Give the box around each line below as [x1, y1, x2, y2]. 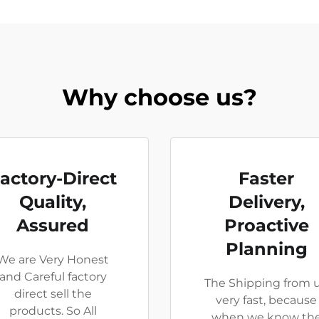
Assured [16, 215, 89, 236]
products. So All [9, 304, 97, 318]
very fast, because [216, 293, 317, 307]
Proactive [224, 215, 309, 236]
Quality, [19, 192, 86, 212]
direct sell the [14, 287, 92, 300]
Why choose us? [62, 83, 257, 111]
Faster [239, 168, 294, 189]
